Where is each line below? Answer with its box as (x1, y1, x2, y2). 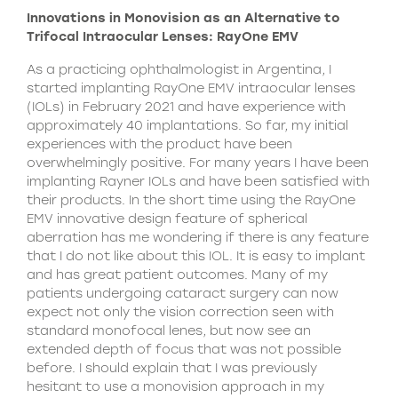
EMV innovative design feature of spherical (27, 211, 307, 227)
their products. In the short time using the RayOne (27, 192, 355, 208)
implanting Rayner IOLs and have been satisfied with (27, 173, 370, 189)
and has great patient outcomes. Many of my (27, 267, 328, 283)
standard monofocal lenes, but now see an (27, 322, 311, 338)
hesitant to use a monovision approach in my (27, 378, 324, 394)
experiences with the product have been (27, 136, 292, 152)
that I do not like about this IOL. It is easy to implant (27, 248, 365, 264)
